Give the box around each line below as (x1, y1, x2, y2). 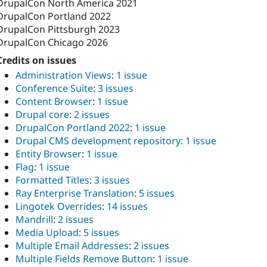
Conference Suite (15, 81, 93, 95)
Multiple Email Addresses (15, 238, 129, 252)
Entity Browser (15, 147, 82, 160)
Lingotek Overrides (15, 199, 102, 213)
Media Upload (15, 225, 79, 239)
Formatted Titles (15, 173, 89, 187)
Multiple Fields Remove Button (15, 252, 153, 265)
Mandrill (15, 212, 53, 226)
